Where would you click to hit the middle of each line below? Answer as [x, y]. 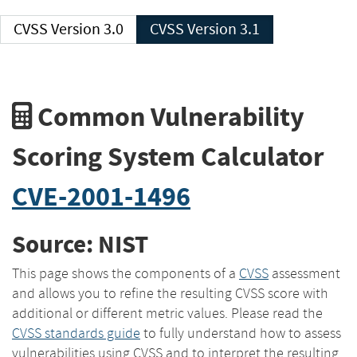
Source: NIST [80, 245]
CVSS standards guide [76, 333]
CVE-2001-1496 [101, 196]
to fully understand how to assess [241, 333]
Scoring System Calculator [168, 156]
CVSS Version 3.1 [224, 29]
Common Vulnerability [168, 116]
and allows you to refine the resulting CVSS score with [170, 293]
